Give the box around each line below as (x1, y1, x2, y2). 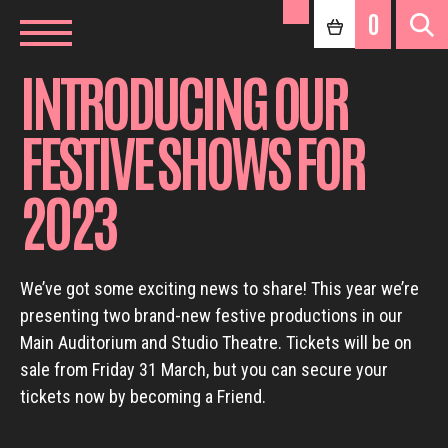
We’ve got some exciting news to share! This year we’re (20, 277, 419, 299)
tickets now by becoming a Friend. (20, 385, 266, 407)
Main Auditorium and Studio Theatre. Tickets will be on (20, 331, 412, 353)
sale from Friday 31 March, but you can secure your (20, 358, 388, 380)
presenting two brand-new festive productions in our (20, 304, 403, 326)
